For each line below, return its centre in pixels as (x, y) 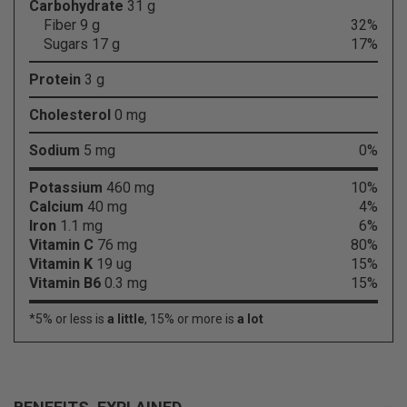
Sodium (55, 150)
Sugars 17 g (82, 44)
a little (126, 318)
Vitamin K (61, 263)
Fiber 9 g (72, 25)
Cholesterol (72, 114)
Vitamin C (61, 244)
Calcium (56, 206)
